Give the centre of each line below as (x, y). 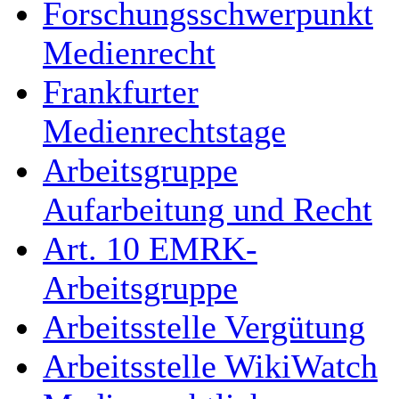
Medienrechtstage (164, 131)
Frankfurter (121, 92)
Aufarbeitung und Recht (208, 209)
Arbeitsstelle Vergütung (204, 327)
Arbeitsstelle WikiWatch (210, 366)
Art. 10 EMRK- (150, 248)
